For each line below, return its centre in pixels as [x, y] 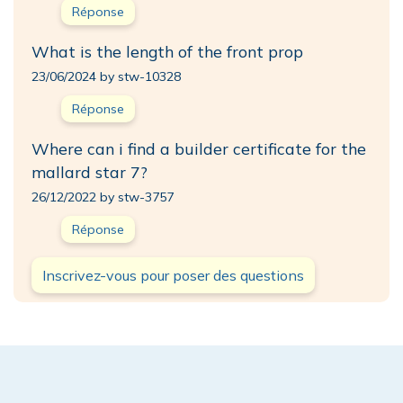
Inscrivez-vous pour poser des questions [173, 275]
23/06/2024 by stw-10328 [106, 76]
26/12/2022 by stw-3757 [103, 197]
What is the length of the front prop [167, 51]
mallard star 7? [90, 171]
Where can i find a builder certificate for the [199, 148]
